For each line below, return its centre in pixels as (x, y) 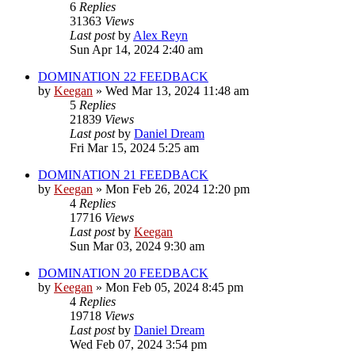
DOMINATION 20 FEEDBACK (123, 273)
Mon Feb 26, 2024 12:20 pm (177, 189)
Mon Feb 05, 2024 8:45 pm (174, 287)
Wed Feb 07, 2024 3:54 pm (138, 344)
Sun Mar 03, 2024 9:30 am (137, 246)
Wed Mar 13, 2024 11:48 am (177, 90)
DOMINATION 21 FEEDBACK (123, 174)
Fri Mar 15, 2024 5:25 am (134, 147)
